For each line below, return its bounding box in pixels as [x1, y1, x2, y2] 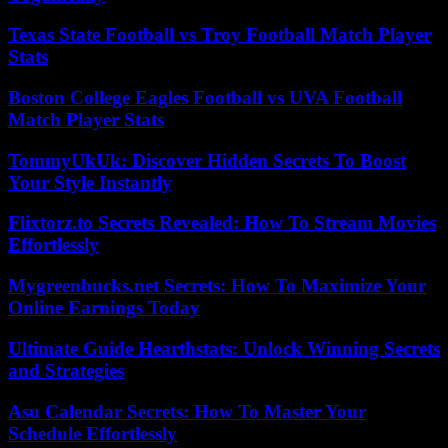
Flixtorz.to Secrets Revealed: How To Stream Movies [8, 212, 436, 234]
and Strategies [8, 359, 124, 381]
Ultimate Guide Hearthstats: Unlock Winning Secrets [8, 337, 440, 359]
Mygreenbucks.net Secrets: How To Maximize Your [8, 275, 426, 297]
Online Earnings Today [8, 297, 200, 319]
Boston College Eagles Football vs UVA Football [8, 86, 402, 108]
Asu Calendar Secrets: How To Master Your [8, 400, 366, 422]
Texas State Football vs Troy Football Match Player [8, 24, 431, 46]
